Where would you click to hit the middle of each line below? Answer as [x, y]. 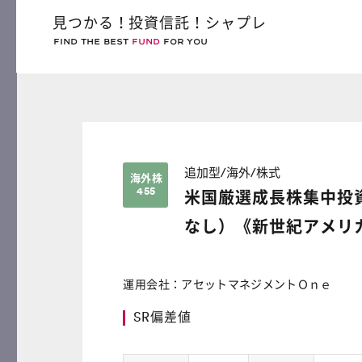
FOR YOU [183, 42]
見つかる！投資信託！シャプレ [159, 23]
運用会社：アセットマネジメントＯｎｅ [227, 285]
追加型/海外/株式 [233, 173]
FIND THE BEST [92, 42]
